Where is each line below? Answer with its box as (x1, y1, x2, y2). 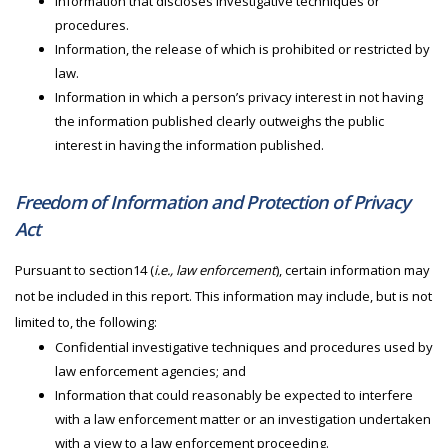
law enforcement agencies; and (55, 362, 249, 380)
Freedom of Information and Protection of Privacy (15, 190, 411, 214)
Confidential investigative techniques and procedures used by (55, 338, 433, 356)
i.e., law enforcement (154, 261, 276, 279)
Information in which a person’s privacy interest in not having (55, 88, 423, 106)
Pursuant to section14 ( (15, 261, 154, 279)
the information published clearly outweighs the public (55, 112, 384, 130)
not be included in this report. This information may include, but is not (15, 287, 432, 305)
